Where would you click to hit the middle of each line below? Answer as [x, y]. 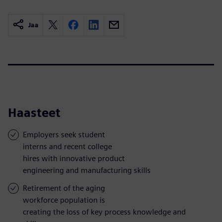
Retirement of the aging [64, 188]
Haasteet [34, 112]
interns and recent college [67, 146]
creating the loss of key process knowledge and [104, 212]
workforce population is [64, 200]
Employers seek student [64, 134]
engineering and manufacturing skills [87, 170]
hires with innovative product [74, 158]
